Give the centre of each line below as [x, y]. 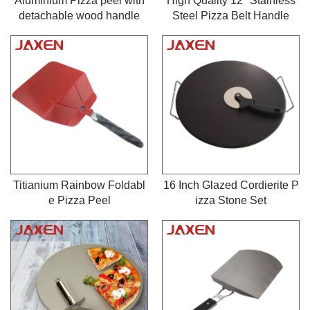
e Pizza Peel [79, 200]
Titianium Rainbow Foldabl [79, 185]
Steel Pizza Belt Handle [231, 15]
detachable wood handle [79, 15]
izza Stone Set [231, 200]
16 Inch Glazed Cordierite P [231, 185]
